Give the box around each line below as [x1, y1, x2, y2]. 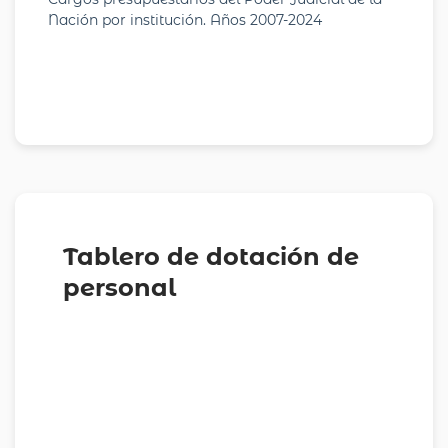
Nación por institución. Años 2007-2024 [48, 10, 322, 29]
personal [63, 272, 176, 302]
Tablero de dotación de [63, 241, 359, 271]
